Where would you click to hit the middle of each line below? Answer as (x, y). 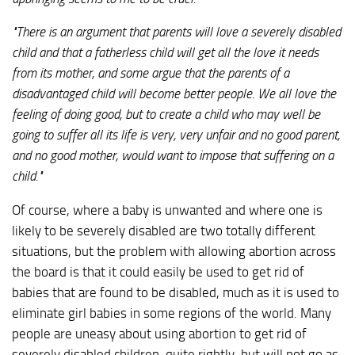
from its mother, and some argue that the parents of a (151, 73)
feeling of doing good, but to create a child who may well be (166, 115)
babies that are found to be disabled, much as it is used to (176, 293)
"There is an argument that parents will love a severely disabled (176, 32)
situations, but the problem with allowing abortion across (174, 252)
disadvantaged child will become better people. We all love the (174, 94)
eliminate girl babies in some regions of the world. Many (172, 313)
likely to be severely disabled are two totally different (164, 231)
